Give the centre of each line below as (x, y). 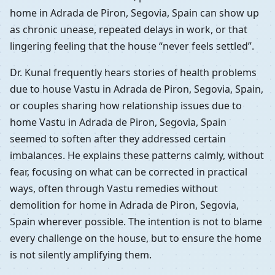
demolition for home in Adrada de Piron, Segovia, (124, 205)
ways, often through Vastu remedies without (114, 189)
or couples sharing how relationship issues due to (126, 106)
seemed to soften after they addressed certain (118, 139)
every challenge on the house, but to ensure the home (136, 238)
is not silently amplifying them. (81, 255)
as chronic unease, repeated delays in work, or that (129, 30)
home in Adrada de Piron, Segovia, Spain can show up (134, 13)
